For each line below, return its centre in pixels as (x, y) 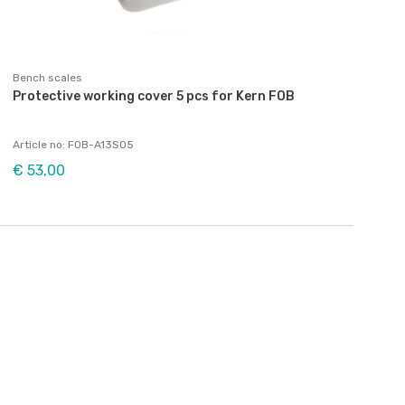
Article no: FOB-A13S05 (73, 144)
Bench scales (47, 77)
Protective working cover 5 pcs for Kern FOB (154, 96)
